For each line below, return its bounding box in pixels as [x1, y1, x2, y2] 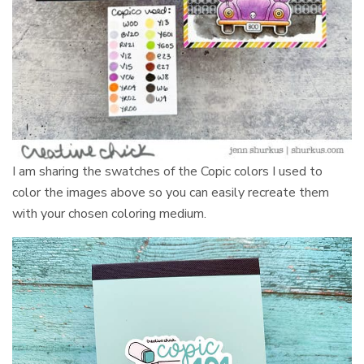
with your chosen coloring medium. [12, 205, 210, 223]
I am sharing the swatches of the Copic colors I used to [12, 162, 323, 181]
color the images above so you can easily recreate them [12, 184, 330, 202]
